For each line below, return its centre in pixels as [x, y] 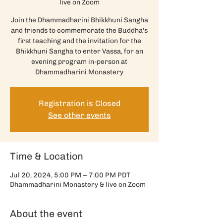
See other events [79, 115]
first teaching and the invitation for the [79, 41]
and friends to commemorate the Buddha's [79, 30]
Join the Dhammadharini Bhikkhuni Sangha [79, 20]
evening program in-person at [79, 62]
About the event [46, 214]
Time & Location [47, 156]
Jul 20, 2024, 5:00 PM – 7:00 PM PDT [70, 175]
